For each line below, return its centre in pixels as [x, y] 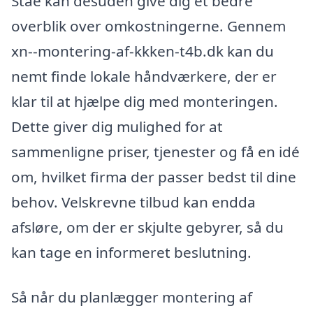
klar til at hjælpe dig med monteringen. [145, 102]
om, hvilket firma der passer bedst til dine [154, 177]
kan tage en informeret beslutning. [131, 253]
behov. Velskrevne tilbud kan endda [133, 202]
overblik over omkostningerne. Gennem [148, 26]
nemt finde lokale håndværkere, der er [144, 77]
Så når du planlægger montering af [132, 297]
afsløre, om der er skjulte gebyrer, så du [147, 227]
